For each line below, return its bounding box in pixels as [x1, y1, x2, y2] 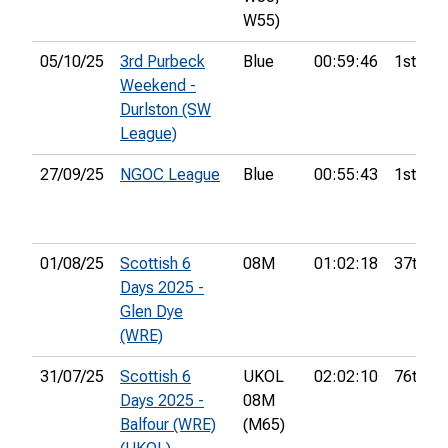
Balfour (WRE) [120, 415, 216, 435]
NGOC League [120, 165, 220, 185]
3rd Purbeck [120, 52, 205, 72]
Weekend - [120, 76, 196, 96]
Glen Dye [120, 302, 183, 322]
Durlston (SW [120, 100, 211, 120]
